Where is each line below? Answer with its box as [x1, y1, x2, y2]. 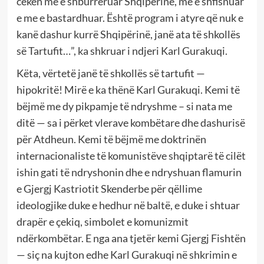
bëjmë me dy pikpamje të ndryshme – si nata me [16, 99, 232, 113]
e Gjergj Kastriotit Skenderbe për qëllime [16, 181, 202, 195]
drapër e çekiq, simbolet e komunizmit [16, 214, 189, 228]
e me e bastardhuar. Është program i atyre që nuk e [16, 11, 243, 24]
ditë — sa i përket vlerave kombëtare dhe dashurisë [16, 115, 245, 129]
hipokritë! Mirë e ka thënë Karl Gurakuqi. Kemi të [16, 82, 240, 96]
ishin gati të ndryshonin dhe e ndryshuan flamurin [16, 165, 242, 179]
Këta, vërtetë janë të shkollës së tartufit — [16, 66, 205, 80]
